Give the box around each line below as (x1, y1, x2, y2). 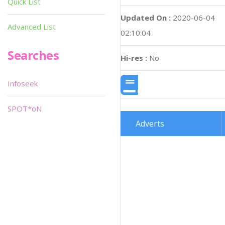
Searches (8, 47, 59, 63)
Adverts (136, 118, 164, 130)
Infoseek (8, 78, 38, 88)
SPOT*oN (8, 103, 42, 114)
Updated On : (121, 13, 171, 23)
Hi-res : (121, 53, 147, 63)
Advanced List (8, 22, 56, 32)
